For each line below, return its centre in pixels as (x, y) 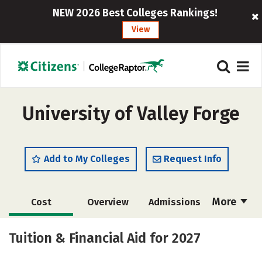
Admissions (174, 202)
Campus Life (173, 253)
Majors (41, 253)
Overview (108, 202)
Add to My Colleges (87, 159)
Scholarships (44, 229)
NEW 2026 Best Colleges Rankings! (135, 13)
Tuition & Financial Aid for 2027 (105, 238)
